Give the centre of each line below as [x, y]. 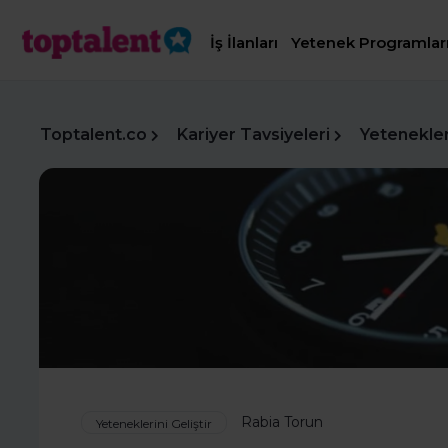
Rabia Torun [282, 422]
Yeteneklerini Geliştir [154, 424]
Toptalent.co [93, 134]
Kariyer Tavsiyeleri [253, 134]
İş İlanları [244, 43]
